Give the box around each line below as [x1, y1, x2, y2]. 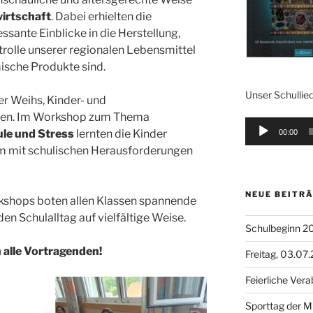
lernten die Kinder [74, 127, 167, 141]
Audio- [244, 117, 274, 130]
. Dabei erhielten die [51, 10, 152, 24]
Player [244, 133, 273, 145]
